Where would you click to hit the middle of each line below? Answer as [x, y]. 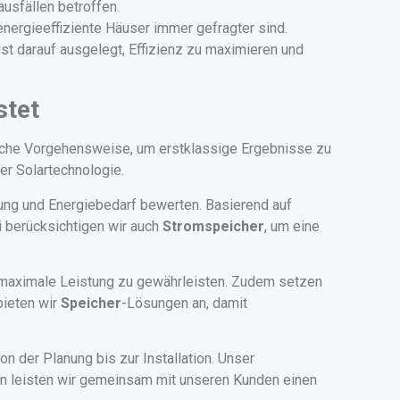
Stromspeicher [213, 226]
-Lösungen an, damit [184, 303]
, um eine [292, 226]
